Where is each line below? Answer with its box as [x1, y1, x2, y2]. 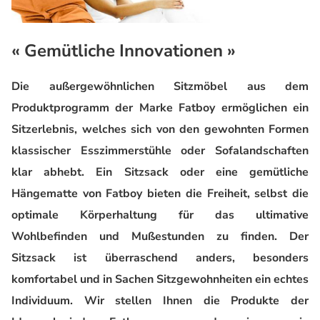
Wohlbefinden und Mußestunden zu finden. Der [11, 228, 309, 244]
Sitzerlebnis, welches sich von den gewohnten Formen [11, 121, 309, 137]
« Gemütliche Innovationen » [11, 39, 236, 62]
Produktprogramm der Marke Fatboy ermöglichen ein [11, 99, 309, 116]
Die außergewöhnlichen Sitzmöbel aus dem [11, 78, 309, 94]
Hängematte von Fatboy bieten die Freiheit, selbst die [11, 185, 309, 201]
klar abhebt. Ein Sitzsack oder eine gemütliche [11, 164, 309, 180]
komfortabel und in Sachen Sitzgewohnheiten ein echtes [11, 271, 309, 287]
